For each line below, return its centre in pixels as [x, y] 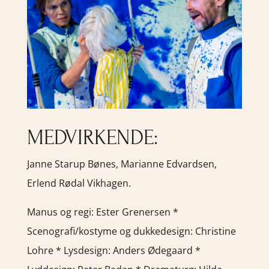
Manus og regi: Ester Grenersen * [102, 212]
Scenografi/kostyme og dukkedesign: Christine [131, 231]
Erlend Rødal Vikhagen [77, 183]
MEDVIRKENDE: [92, 137]
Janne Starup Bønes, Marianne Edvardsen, [122, 164]
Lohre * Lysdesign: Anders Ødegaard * [113, 250]
